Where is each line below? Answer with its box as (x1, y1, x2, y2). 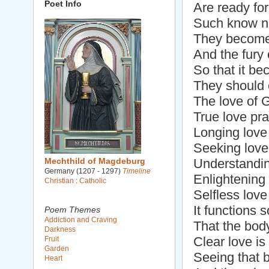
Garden (44, 244, 69, 253)
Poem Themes (44, 205, 100, 214)
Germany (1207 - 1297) (44, 167, 122, 175)
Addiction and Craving (44, 216, 117, 224)
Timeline (122, 167, 151, 175)
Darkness (44, 225, 76, 234)
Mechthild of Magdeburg (44, 156, 145, 166)
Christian (44, 177, 74, 185)
